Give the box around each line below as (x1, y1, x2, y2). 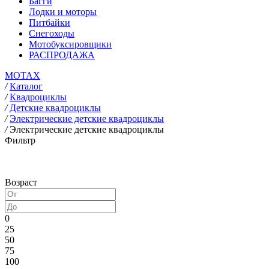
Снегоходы (29, 28, 74, 38)
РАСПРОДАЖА (29, 50, 95, 60)
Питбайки (29, 17, 70, 28)
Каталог (10, 81, 43, 91)
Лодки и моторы (29, 7, 97, 17)
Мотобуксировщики (29, 39, 112, 49)
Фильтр (5, 135, 35, 145)
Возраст (5, 177, 37, 187)
